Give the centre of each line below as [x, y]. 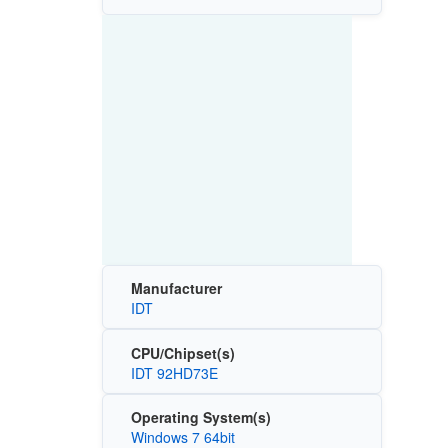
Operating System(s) [200, 417]
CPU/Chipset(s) [182, 352]
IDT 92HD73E [174, 372]
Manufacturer [176, 288]
